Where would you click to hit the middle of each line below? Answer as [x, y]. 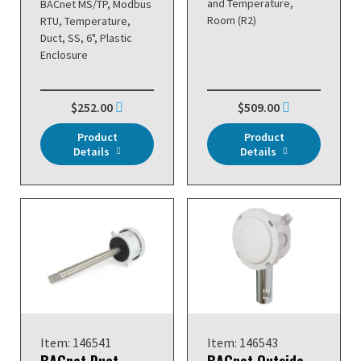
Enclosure [64, 54]
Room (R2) [232, 20]
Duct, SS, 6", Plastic [86, 37]
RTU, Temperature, [85, 21]
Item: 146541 [76, 342]
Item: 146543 [243, 342]
